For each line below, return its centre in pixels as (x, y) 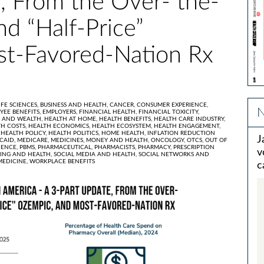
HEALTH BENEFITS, (126, 119)
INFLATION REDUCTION (181, 133)
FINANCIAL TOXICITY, (169, 112)
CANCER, (123, 105)
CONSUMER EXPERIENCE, (172, 105)
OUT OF (216, 140)
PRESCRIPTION (194, 147)
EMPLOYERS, (61, 112)
